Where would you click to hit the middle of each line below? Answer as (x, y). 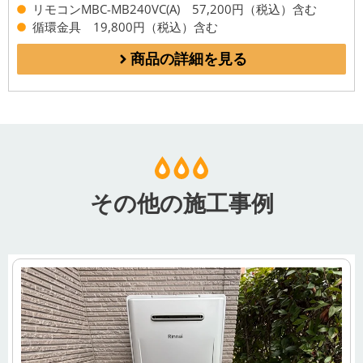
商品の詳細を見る (189, 59)
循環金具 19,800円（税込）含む (125, 27)
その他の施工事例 (181, 203)
